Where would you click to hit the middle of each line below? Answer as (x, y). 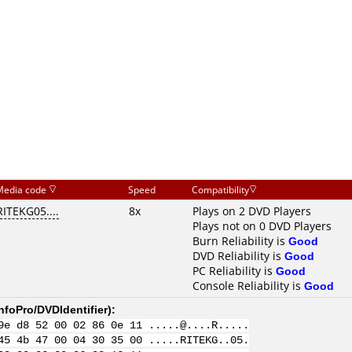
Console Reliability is (248, 286)
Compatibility (220, 190)
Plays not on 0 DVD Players (262, 226)
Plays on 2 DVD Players (252, 211)
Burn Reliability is (240, 241)
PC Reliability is (234, 271)
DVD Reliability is (238, 256)
